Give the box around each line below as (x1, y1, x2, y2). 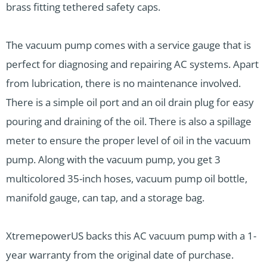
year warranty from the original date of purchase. (6, 248, 234, 262)
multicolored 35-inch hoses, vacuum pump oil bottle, (6, 172, 247, 185)
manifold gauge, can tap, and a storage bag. (6, 191, 204, 204)
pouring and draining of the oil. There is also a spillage (6, 114, 252, 128)
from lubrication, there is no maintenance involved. (6, 76, 241, 90)
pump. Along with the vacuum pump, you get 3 (6, 153, 221, 166)
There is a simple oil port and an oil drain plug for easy (6, 95, 254, 109)
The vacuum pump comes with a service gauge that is (6, 38, 251, 52)
